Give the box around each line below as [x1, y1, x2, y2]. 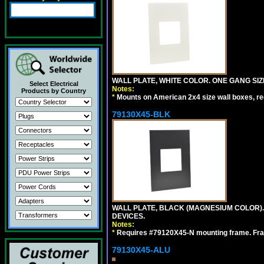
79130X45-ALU [112, 245, 170, 255]
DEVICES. [112, 212, 145, 220]
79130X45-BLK [112, 110, 170, 119]
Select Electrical [29, 80, 78, 87]
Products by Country [21, 87, 86, 94]
